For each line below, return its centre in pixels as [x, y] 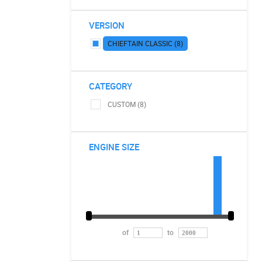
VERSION [107, 25]
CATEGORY [111, 86]
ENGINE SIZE [114, 147]
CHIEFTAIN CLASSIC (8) [145, 43]
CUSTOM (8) [127, 104]
